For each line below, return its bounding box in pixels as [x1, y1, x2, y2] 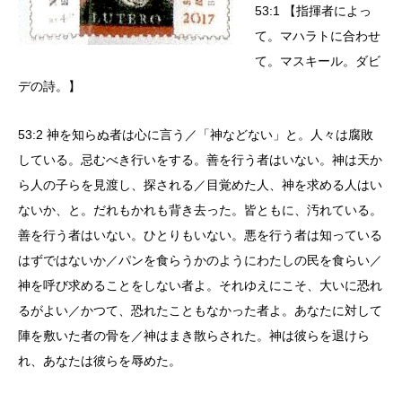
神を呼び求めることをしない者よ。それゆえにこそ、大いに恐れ [18, 277, 382, 293]
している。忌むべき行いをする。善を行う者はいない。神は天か [18, 152, 382, 167]
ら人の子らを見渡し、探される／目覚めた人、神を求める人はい [18, 177, 382, 192]
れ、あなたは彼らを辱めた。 [18, 353, 181, 368]
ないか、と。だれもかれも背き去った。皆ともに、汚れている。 [18, 202, 382, 217]
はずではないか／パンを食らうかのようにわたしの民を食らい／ [18, 252, 382, 267]
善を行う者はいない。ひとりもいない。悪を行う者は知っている [18, 227, 382, 242]
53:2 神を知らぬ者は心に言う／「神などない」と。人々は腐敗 [18, 127, 373, 142]
